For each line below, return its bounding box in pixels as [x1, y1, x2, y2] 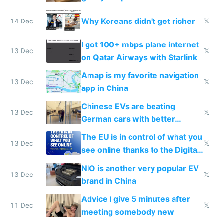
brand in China [81, 175, 136, 186]
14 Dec [10, 17, 33, 25]
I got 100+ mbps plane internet [81, 39, 199, 49]
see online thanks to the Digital [81, 145, 199, 155]
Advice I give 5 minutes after [81, 194, 190, 204]
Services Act [81, 157, 130, 168]
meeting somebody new [81, 206, 174, 217]
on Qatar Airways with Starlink [81, 52, 197, 62]
